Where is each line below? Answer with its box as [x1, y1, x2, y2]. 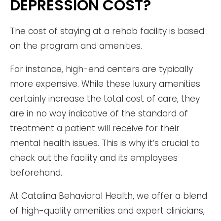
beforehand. [10, 167, 62, 179]
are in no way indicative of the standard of [10, 108, 188, 120]
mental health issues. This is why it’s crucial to [10, 137, 200, 149]
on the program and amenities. [10, 40, 142, 52]
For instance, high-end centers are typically [10, 63, 193, 75]
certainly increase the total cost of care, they [10, 93, 200, 105]
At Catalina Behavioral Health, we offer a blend [10, 190, 207, 202]
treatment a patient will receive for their [10, 122, 180, 135]
